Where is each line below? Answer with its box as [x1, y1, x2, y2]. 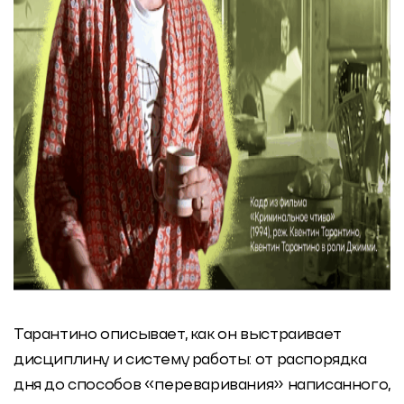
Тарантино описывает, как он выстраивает [14, 326, 342, 343]
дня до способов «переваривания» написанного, [14, 377, 390, 393]
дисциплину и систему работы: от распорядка [14, 352, 367, 368]
